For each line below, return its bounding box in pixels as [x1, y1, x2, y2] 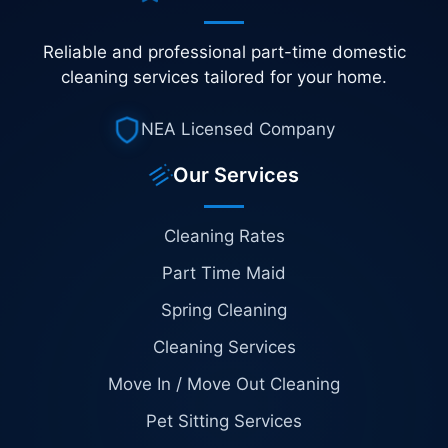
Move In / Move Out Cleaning [108, 373, 340, 394]
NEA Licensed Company [141, 119, 335, 140]
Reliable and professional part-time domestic [42, 42, 406, 63]
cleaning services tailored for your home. [61, 67, 387, 88]
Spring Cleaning [161, 299, 287, 320]
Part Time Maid [162, 262, 286, 283]
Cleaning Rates [163, 225, 285, 246]
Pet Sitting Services [146, 410, 302, 431]
